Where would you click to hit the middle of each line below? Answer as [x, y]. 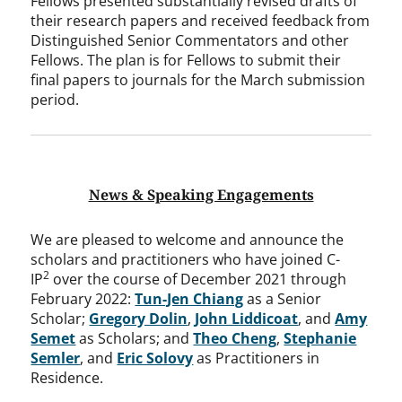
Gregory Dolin [139, 319]
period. [55, 100]
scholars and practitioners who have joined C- [186, 260]
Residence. [67, 378]
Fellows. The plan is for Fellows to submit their [186, 61]
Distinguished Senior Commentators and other [190, 41]
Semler [56, 358]
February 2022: [83, 299]
